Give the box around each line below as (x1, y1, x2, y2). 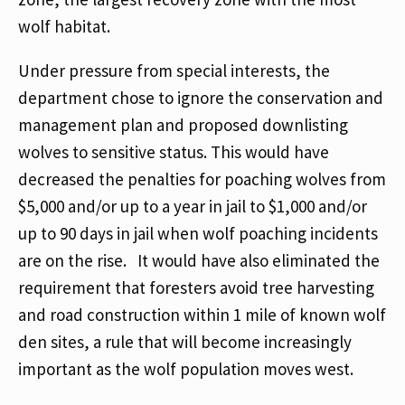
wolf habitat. (18, 15, 114, 37)
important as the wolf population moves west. (18, 358, 357, 380)
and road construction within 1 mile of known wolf (18, 304, 386, 325)
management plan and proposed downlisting (18, 114, 348, 136)
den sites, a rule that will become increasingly (18, 331, 352, 353)
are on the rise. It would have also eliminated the (18, 250, 380, 271)
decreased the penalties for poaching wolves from (18, 168, 386, 190)
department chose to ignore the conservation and (18, 87, 383, 108)
